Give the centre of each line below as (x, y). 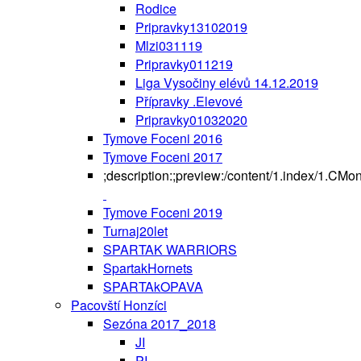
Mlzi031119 (169, 45)
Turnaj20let (135, 230)
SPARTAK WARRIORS (170, 249)
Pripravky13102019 (191, 27)
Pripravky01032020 (191, 119)
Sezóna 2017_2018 (160, 323)
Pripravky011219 (184, 64)
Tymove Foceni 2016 (163, 138)
